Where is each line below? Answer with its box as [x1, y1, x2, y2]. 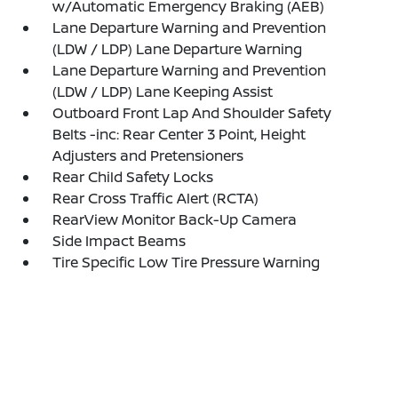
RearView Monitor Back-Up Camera [52, 210, 298, 229]
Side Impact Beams [52, 231, 187, 251]
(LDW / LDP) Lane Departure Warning [52, 39, 303, 59]
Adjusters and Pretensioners [52, 146, 244, 165]
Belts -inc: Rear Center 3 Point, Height [52, 124, 306, 144]
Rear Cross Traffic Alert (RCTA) [52, 188, 259, 208]
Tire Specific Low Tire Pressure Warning [52, 252, 321, 272]
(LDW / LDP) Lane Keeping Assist [52, 82, 274, 101]
